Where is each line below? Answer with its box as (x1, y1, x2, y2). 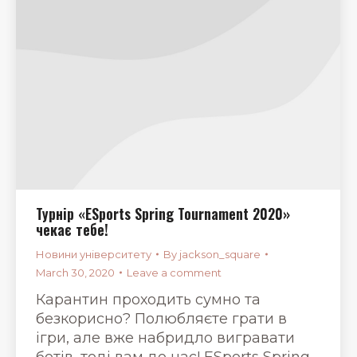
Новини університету (36, 247, 151, 261)
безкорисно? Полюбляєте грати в (36, 309, 287, 328)
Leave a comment (127, 265, 222, 279)
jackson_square (179, 247, 261, 261)
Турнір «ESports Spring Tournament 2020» (36, 202, 290, 224)
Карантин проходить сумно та (36, 290, 261, 308)
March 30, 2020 (36, 265, 115, 279)
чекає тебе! (36, 218, 108, 240)
